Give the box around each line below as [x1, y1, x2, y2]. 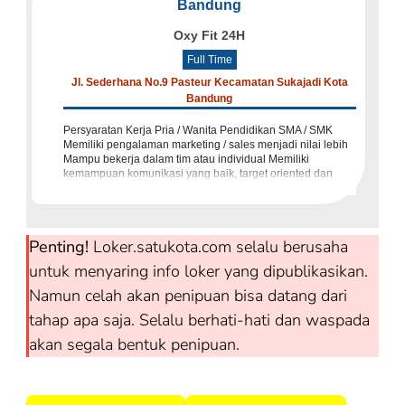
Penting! [29, 236, 89, 259]
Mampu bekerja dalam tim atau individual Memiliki [63, 153, 309, 166]
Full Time [186, 53, 232, 67]
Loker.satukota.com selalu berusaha [89, 236, 348, 259]
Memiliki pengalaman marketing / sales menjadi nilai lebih [63, 138, 348, 152]
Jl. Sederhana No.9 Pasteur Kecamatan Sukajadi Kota [71, 76, 348, 89]
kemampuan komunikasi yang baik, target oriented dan [63, 167, 333, 181]
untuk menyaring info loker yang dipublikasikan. [29, 260, 368, 283]
